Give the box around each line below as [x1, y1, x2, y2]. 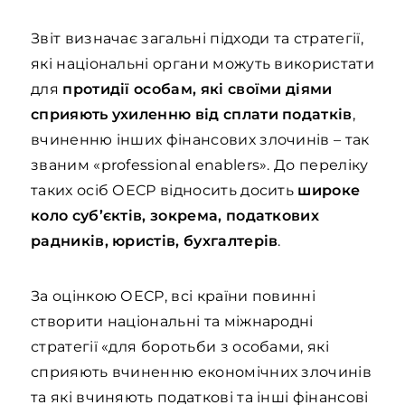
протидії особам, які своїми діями [62, 80, 333, 98]
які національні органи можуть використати [31, 55, 374, 72]
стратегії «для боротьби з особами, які [31, 338, 329, 355]
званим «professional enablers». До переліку [31, 156, 369, 174]
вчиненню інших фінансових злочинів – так [31, 131, 370, 148]
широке [297, 182, 361, 199]
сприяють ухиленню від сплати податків [31, 106, 353, 123]
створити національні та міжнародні [31, 313, 314, 330]
